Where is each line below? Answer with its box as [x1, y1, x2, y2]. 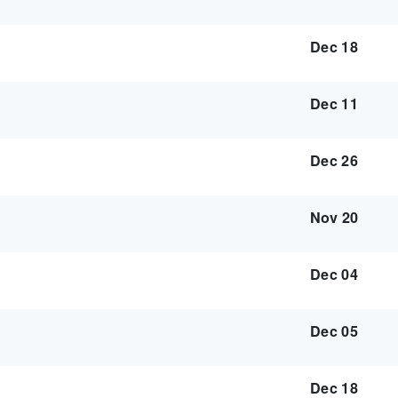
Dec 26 [310, 150, 358, 171]
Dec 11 [310, 93, 358, 114]
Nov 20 [309, 207, 359, 227]
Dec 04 [310, 264, 358, 284]
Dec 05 [310, 321, 358, 341]
